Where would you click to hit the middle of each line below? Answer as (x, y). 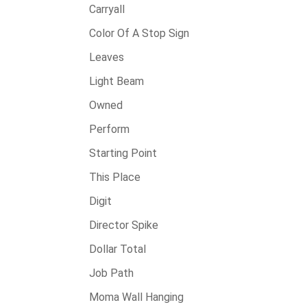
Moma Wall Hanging (136, 297)
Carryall (107, 9)
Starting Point (123, 153)
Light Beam (116, 81)
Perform (109, 129)
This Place (115, 177)
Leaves (107, 57)
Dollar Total (118, 249)
